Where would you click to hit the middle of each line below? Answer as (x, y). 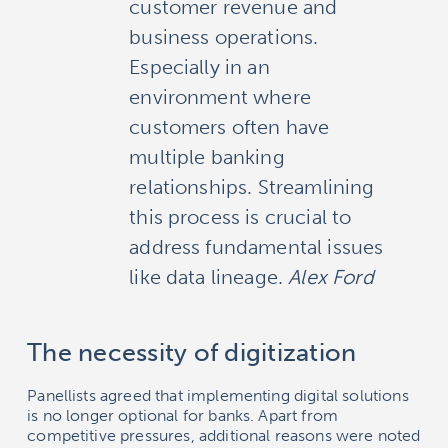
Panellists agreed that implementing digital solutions (218, 395)
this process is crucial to (240, 216)
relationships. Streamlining (252, 186)
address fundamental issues (256, 246)
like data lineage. (209, 276)
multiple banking (207, 156)
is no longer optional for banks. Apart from (183, 415)
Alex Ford (331, 276)
